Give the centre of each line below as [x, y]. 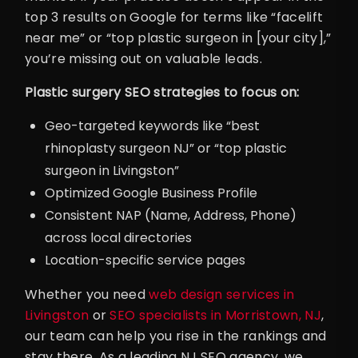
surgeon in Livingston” [112, 171]
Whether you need [87, 295]
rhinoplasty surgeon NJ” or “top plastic [166, 149]
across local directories [118, 238]
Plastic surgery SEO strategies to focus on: [162, 93]
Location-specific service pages [145, 261]
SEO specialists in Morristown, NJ [216, 316]
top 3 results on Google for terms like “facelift [174, 18]
